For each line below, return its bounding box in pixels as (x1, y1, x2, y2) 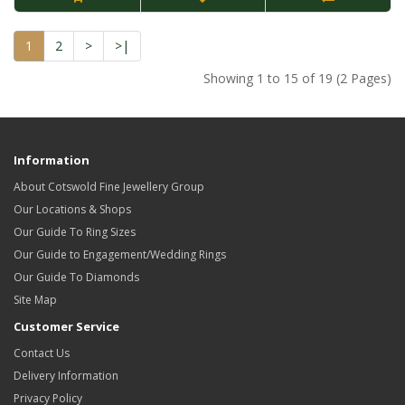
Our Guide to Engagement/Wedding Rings (14, 247, 226, 263)
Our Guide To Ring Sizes (14, 224, 136, 240)
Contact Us (14, 345, 70, 362)
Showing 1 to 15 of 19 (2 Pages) (203, 70, 391, 88)
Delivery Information (14, 368, 118, 384)
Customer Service (14, 318, 119, 335)
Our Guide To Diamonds (14, 269, 139, 286)
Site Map (14, 292, 57, 308)
